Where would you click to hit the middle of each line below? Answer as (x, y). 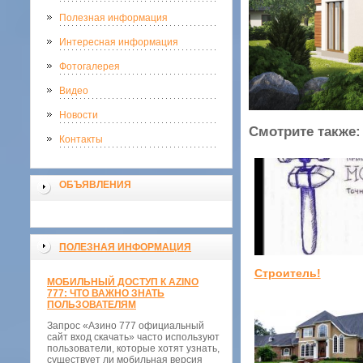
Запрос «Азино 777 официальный (126, 326)
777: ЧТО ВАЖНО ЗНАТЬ (106, 293)
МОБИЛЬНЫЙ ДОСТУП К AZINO (123, 282)
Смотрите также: (305, 131)
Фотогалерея (90, 66)
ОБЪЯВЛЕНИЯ (95, 185)
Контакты (81, 139)
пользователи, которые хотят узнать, (133, 348)
